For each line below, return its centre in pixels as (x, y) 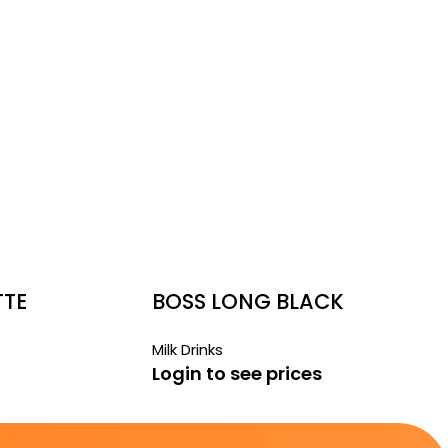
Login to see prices (237, 373)
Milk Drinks (187, 349)
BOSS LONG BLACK (248, 301)
